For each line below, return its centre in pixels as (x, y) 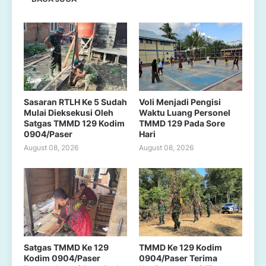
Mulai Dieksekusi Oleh (69, 113)
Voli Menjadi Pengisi (180, 102)
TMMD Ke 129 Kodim (180, 247)
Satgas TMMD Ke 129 (66, 247)
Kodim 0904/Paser (62, 258)
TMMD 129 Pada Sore (182, 123)
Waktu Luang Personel (185, 113)
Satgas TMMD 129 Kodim (74, 123)
